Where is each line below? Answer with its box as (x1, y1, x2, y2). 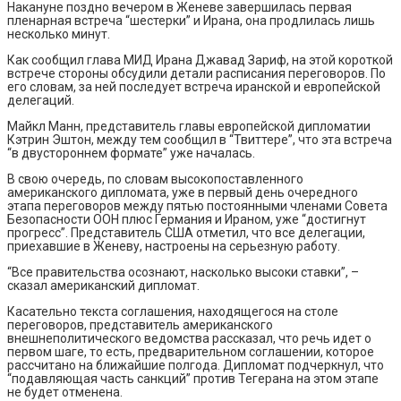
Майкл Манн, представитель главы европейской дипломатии (7, 118, 371, 133)
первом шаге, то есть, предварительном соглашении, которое (7, 344, 374, 359)
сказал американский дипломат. (7, 277, 200, 293)
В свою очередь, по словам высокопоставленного (7, 171, 303, 186)
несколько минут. (7, 26, 110, 41)
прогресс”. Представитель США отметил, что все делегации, (7, 225, 365, 240)
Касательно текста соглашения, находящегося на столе (7, 303, 338, 319)
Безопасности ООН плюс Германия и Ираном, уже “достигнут (7, 211, 366, 226)
